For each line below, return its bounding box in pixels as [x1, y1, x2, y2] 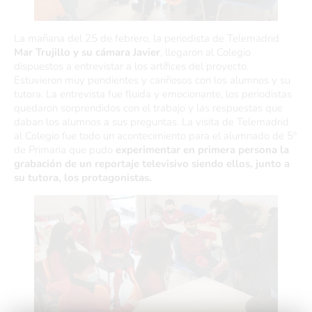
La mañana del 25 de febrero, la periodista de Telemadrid [14, 31, 279, 45]
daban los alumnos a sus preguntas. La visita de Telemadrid [14, 115, 289, 129]
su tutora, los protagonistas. [14, 171, 152, 185]
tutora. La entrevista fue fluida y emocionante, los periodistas [14, 87, 292, 101]
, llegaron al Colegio [160, 45, 251, 59]
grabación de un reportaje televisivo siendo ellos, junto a [14, 157, 290, 171]
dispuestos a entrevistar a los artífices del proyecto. [14, 59, 251, 73]
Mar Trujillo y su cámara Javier [14, 45, 160, 59]
